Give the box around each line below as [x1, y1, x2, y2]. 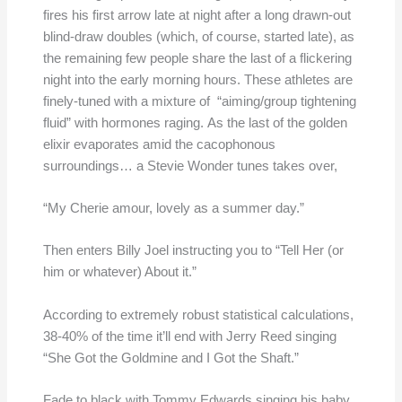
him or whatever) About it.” [42, 265, 197, 280]
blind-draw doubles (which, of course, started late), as [42, 29, 354, 44]
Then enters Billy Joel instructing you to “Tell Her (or [42, 243, 344, 258]
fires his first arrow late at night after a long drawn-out [42, 7, 351, 22]
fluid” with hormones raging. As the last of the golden [42, 115, 347, 130]
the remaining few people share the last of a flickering [42, 50, 352, 66]
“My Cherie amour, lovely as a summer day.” [42, 201, 304, 215]
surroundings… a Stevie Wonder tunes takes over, [42, 158, 337, 173]
